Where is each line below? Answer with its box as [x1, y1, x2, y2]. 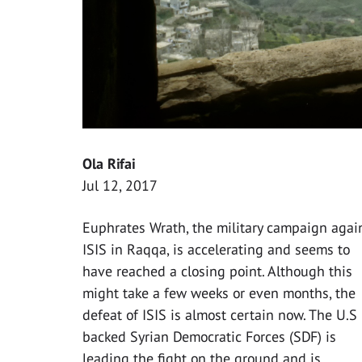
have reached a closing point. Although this [82, 262, 352, 281]
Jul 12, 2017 [82, 176, 158, 196]
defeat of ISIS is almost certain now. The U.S [82, 305, 357, 325]
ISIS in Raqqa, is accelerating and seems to [82, 240, 350, 259]
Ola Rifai [82, 154, 135, 174]
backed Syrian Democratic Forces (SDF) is [82, 327, 336, 347]
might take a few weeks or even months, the [82, 284, 356, 303]
